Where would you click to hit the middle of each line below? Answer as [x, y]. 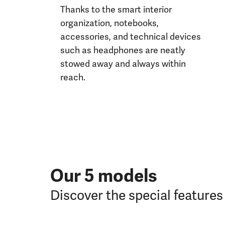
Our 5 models [104, 176]
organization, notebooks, [109, 23]
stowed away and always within [123, 64]
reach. [73, 78]
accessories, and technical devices [131, 37]
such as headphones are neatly [123, 50]
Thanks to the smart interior [116, 10]
